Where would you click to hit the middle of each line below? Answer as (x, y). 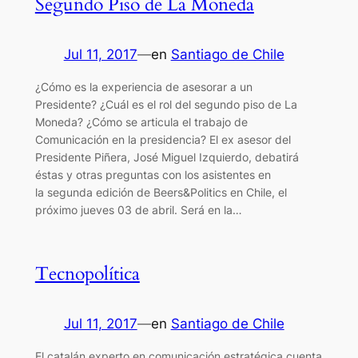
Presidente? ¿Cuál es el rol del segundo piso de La (166, 104)
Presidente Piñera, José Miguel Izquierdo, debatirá (167, 157)
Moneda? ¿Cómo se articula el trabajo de (141, 121)
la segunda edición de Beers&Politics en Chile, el (161, 192)
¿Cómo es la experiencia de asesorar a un (143, 86)
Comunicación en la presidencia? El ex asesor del (163, 139)
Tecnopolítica (87, 273)
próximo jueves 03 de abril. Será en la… (138, 209)
